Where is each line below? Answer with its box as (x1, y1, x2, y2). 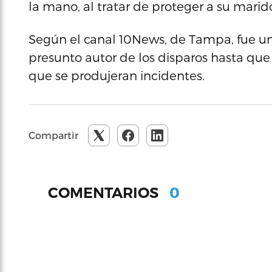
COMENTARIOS (48, 183, 162, 202)
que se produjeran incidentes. (29, 68, 205, 83)
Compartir (29, 129, 78, 141)
